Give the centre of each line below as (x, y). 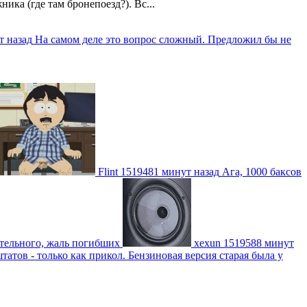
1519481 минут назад (170, 171)
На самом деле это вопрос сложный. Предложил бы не (163, 39)
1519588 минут (259, 243)
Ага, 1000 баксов (262, 171)
